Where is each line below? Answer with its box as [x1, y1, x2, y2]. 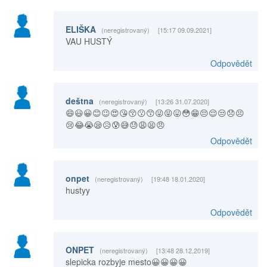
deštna [65, 94, 96, 107]
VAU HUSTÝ [65, 35, 112, 47]
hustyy [65, 184, 90, 196]
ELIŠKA [65, 23, 98, 35]
